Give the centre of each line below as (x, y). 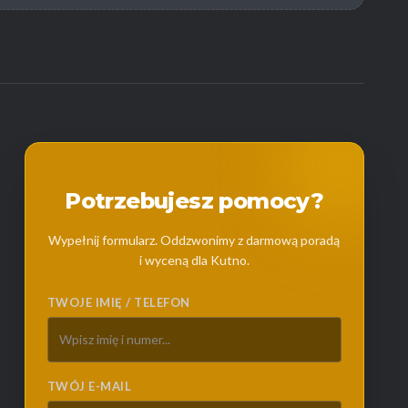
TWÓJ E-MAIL (89, 386)
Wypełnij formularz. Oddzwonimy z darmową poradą (194, 240)
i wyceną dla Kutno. (194, 260)
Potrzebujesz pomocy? (194, 201)
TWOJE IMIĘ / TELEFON (118, 302)
